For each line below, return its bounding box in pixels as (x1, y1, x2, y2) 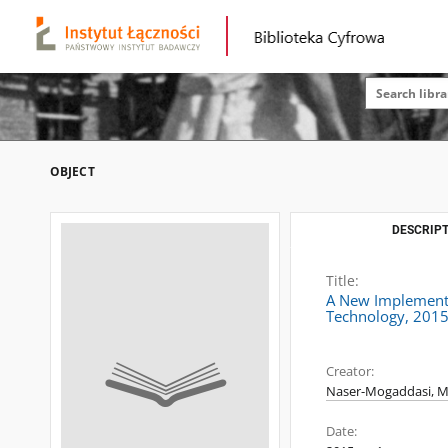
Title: (326, 271, 359, 290)
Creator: (326, 363, 374, 380)
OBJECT (50, 163, 95, 180)
